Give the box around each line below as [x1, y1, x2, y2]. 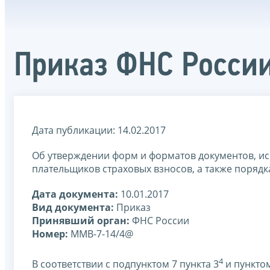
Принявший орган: [32, 213, 130, 227]
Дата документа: [32, 187, 118, 201]
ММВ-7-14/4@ [68, 227, 133, 240]
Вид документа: [32, 200, 114, 214]
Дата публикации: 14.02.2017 [32, 123, 166, 137]
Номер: [32, 227, 68, 240]
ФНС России [130, 213, 189, 227]
